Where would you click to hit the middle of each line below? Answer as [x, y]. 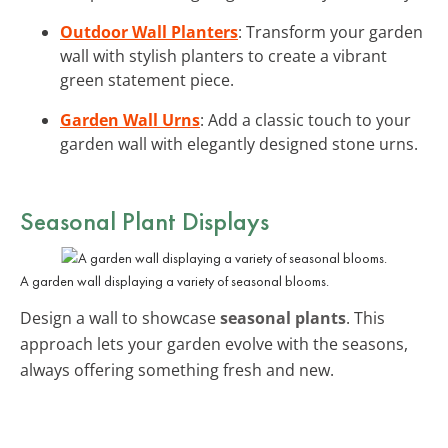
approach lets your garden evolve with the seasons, [214, 343]
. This [365, 317]
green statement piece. [147, 79]
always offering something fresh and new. [177, 369]
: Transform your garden [330, 31]
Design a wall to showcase [120, 317]
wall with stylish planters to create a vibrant [223, 55]
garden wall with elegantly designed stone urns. [239, 143]
